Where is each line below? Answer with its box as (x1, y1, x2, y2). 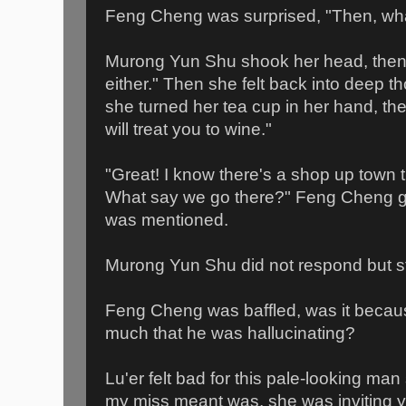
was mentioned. (105, 209, 228, 229)
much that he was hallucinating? (105, 323, 355, 343)
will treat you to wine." (105, 119, 272, 139)
